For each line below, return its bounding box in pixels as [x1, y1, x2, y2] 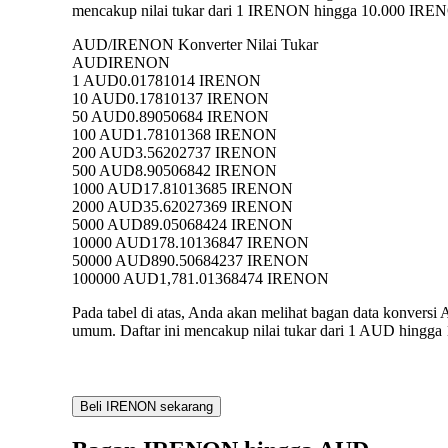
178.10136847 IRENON [151, 234, 309, 252]
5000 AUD [72, 216, 143, 234]
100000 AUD [72, 270, 159, 288]
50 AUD [72, 108, 127, 126]
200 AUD [72, 144, 135, 162]
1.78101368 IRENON [135, 126, 277, 144]
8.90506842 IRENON [135, 162, 277, 180]
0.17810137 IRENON [127, 90, 269, 108]
